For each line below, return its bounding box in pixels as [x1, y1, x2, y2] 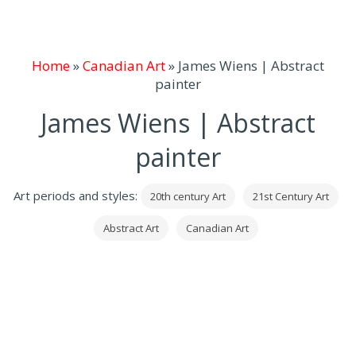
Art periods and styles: [13, 188, 141, 203]
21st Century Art [252, 189, 329, 203]
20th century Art [149, 189, 226, 203]
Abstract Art [103, 221, 159, 235]
